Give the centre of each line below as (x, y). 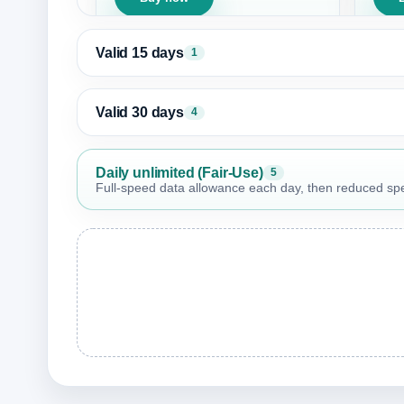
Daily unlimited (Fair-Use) (179, 173)
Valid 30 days (140, 112)
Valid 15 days (140, 52)
